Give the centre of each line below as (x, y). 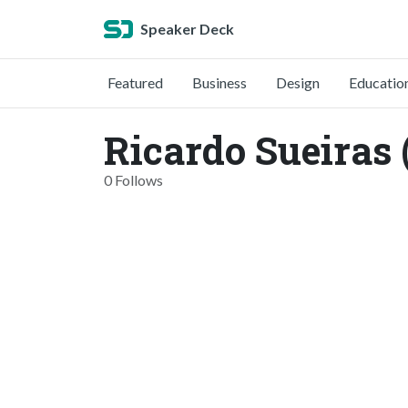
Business (219, 82)
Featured (135, 82)
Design (298, 82)
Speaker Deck (187, 29)
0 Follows (133, 180)
